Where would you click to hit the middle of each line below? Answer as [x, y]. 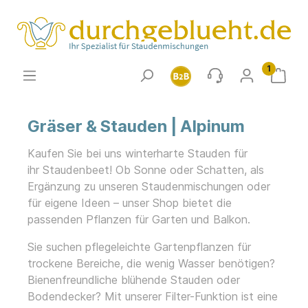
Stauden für [218, 154]
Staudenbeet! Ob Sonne [104, 170]
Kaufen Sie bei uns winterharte [108, 154]
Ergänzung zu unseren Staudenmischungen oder [149, 187]
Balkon [230, 220]
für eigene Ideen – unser [90, 203]
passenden [57, 220]
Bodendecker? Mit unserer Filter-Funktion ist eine [153, 297]
